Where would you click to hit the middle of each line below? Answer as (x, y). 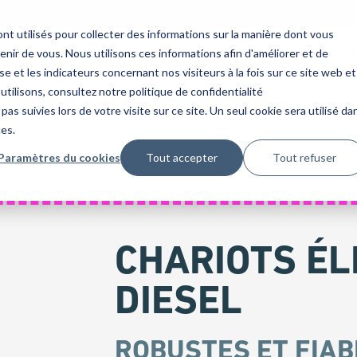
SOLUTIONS (143, 55)
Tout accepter (182, 157)
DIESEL (178, 300)
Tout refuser (305, 157)
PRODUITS (41, 55)
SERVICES (243, 55)
